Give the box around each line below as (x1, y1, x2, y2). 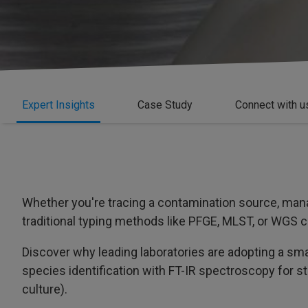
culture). (22, 282, 67, 296)
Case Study (137, 98, 192, 111)
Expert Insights (22, 98, 95, 111)
